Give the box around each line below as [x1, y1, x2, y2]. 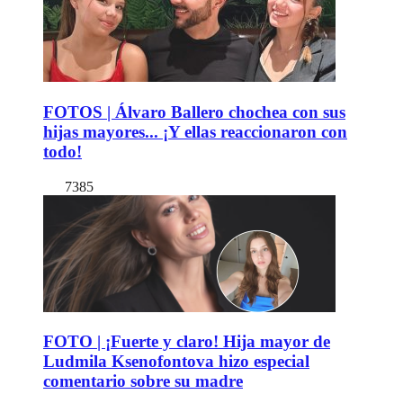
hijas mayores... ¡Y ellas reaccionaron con [43, 121, 347, 141]
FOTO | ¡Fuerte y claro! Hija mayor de [43, 332, 330, 352]
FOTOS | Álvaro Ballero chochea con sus [43, 102, 345, 121]
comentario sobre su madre [43, 372, 243, 391]
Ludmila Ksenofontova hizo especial [43, 352, 309, 372]
